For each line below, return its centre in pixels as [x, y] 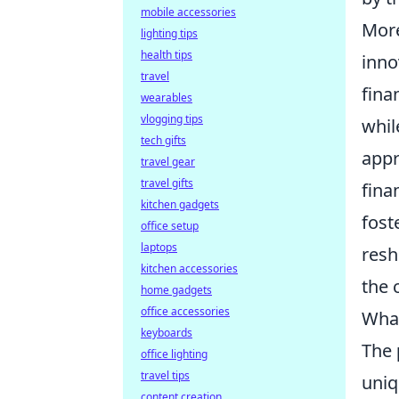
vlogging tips [172, 119]
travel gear [168, 162]
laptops [159, 247]
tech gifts [163, 140]
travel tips [165, 375]
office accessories [185, 311]
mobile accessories [188, 12]
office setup [170, 226]
